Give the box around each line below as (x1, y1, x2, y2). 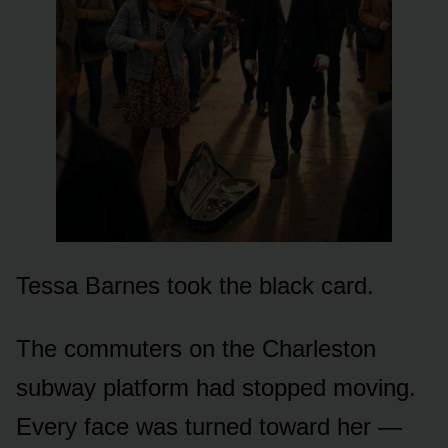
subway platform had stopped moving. (16, 373, 416, 401)
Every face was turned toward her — (16, 412, 402, 440)
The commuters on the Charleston (16, 334, 376, 362)
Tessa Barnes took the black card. (16, 271, 374, 299)
